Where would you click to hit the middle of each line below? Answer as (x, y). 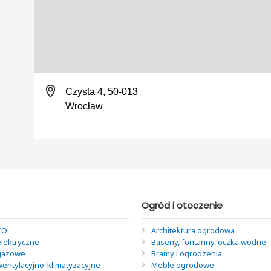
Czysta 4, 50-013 (101, 91)
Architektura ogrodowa (193, 230)
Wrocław (84, 106)
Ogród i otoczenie (182, 205)
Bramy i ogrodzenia (187, 253)
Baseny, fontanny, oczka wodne (209, 242)
